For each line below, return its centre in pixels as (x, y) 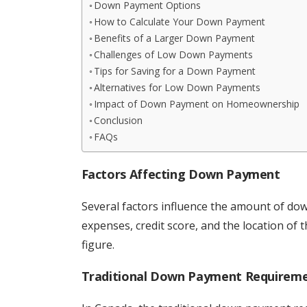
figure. (98, 245)
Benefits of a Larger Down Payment (175, 38)
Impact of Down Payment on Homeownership (197, 104)
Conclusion (119, 120)
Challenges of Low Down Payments (174, 54)
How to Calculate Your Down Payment (180, 22)
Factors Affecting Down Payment (181, 174)
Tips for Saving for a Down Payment (175, 71)
